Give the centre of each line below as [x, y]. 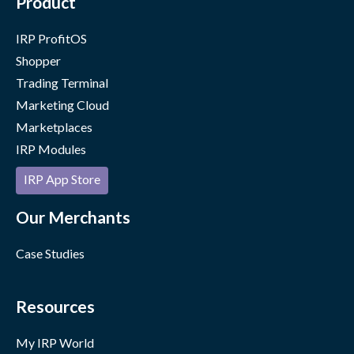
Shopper [38, 60]
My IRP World [55, 343]
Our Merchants [73, 217]
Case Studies [50, 253]
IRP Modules [51, 149]
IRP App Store [62, 179]
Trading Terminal [62, 83]
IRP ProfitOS [51, 38]
